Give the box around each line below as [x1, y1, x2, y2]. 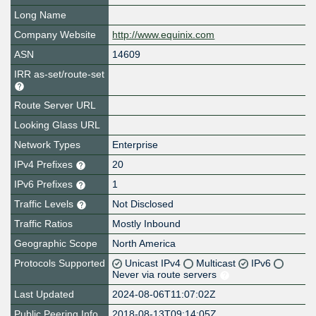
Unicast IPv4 [125, 257, 184, 269]
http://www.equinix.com [112, 29, 215, 41]
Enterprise [112, 139, 159, 151]
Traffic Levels [14, 198, 76, 210]
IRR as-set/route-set [14, 68, 104, 80]
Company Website [14, 29, 96, 41]
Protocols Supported [14, 257, 105, 269]
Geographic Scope [14, 238, 97, 250]
